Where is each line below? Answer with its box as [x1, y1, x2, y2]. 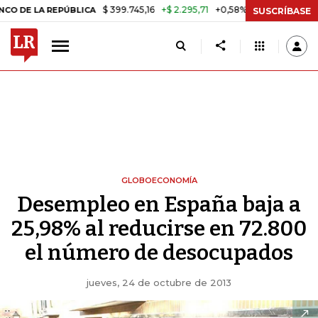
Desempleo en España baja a [17, 192, 301, 217]
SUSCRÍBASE [253, 5, 311, 16]
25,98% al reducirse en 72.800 [11, 216, 307, 241]
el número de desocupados [25, 240, 293, 265]
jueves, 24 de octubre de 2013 [87, 277, 231, 288]
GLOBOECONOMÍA [121, 175, 197, 185]
